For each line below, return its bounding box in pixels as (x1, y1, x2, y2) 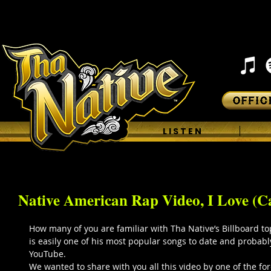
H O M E (50, 125, 82, 137)
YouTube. (29, 248, 68, 260)
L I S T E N (163, 125, 201, 137)
